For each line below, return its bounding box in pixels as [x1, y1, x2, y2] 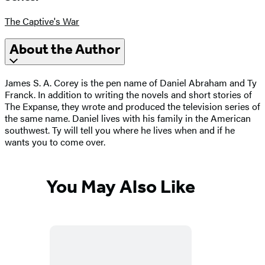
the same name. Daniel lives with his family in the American [5, 111, 251, 125]
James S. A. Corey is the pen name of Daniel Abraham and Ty [5, 76, 257, 90]
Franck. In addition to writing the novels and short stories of [5, 88, 252, 102]
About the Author [9, 41, 120, 58]
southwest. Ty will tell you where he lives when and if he [5, 123, 235, 137]
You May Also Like [46, 174, 195, 198]
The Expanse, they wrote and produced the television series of [5, 99, 260, 114]
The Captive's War [5, 14, 79, 28]
